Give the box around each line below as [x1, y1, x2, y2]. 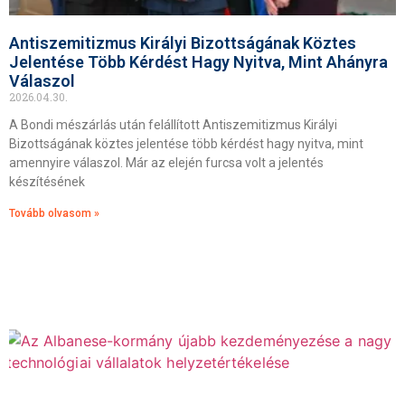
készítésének [9, 174, 85, 189]
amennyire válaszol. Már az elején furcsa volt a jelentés [9, 155, 324, 170]
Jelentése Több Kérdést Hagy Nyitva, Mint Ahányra [9, 52, 388, 71]
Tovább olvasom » [9, 207, 99, 220]
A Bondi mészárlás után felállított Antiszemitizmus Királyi [9, 118, 337, 132]
